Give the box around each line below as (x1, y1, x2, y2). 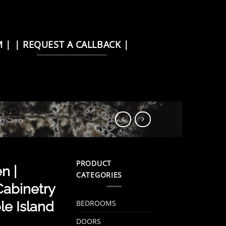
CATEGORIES (76, 170, 123, 180)
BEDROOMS (76, 198, 116, 208)
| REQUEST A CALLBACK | (15, 38, 129, 50)
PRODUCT (76, 158, 112, 168)
